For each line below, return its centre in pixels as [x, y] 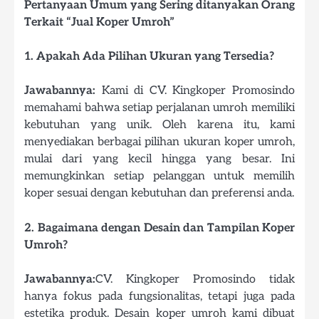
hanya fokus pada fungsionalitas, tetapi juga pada [159, 296]
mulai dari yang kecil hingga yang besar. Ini [159, 159]
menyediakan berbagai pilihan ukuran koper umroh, [159, 142]
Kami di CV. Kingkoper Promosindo [195, 91]
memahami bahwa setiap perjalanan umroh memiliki [159, 108]
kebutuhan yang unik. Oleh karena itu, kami [159, 125]
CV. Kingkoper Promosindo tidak [195, 279]
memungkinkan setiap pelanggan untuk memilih [159, 176]
